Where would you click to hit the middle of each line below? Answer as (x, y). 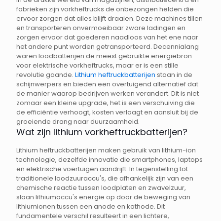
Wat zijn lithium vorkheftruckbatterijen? (102, 132)
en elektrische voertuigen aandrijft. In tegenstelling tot (102, 169)
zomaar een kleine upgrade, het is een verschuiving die (106, 103)
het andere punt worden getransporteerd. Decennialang (108, 47)
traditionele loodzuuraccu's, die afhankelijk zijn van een (105, 179)
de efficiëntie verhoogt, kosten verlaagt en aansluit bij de (107, 112)
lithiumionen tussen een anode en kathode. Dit (91, 207)
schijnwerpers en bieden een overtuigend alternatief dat (107, 84)
